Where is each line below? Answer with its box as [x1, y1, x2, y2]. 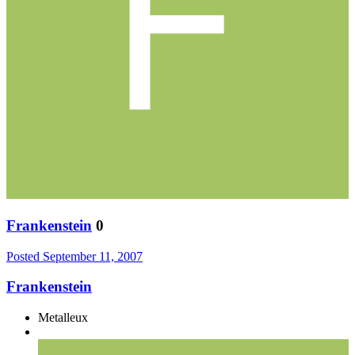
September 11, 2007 [43, 249, 143, 263]
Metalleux [38, 311, 88, 325]
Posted [6, 249, 43, 263]
